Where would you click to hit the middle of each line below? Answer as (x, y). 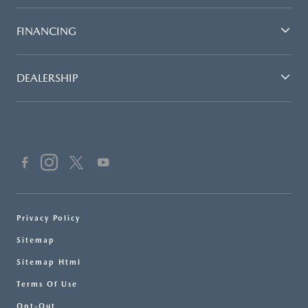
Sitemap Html (49, 262)
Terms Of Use (47, 284)
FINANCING (46, 31)
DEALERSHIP (47, 78)
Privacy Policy (48, 218)
